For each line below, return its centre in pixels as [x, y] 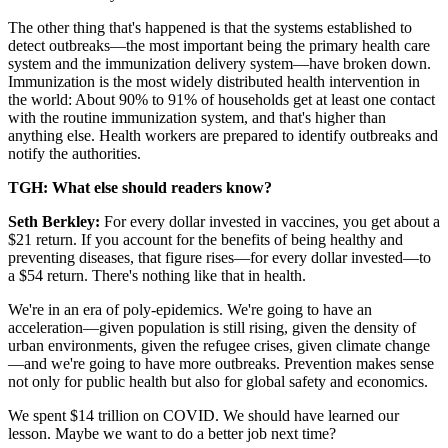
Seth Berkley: [56, 221]
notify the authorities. [74, 153]
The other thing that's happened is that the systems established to [210, 27]
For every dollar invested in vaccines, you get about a [272, 221]
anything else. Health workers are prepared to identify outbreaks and [223, 135]
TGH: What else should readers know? [140, 187]
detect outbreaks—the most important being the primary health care [219, 45]
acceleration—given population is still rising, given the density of [212, 327]
